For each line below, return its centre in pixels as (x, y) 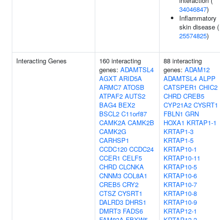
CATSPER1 (180, 87)
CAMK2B (141, 123)
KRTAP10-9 (180, 202)
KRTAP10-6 (180, 176)
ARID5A (130, 78)
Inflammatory (198, 18)
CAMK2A (112, 123)
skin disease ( (199, 27)
